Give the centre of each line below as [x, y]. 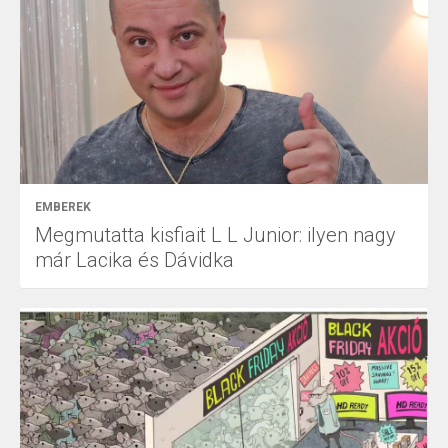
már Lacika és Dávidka [134, 260]
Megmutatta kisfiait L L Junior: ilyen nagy [215, 235]
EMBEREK [63, 207]
